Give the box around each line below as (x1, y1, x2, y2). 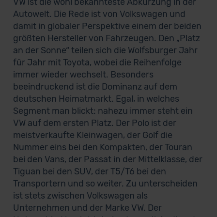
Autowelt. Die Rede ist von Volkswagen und (13, 9, 186, 19)
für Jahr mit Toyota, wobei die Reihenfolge (13, 57, 182, 68)
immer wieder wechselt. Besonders (13, 69, 154, 80)
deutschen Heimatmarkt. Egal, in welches (13, 93, 179, 104)
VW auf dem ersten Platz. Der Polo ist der (13, 118, 176, 128)
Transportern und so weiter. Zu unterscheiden (13, 178, 198, 189)
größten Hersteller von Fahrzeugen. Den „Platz (13, 33, 200, 44)
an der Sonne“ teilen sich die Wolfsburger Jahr (13, 45, 198, 56)
